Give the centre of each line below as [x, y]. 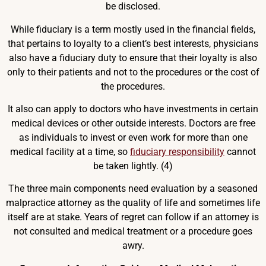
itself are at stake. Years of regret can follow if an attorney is [133, 217]
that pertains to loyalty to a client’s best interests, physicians [133, 43]
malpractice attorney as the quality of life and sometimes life [133, 203]
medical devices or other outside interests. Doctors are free [133, 123]
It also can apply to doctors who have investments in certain [133, 109]
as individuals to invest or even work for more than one [133, 138]
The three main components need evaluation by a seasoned [133, 189]
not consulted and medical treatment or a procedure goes [133, 232]
